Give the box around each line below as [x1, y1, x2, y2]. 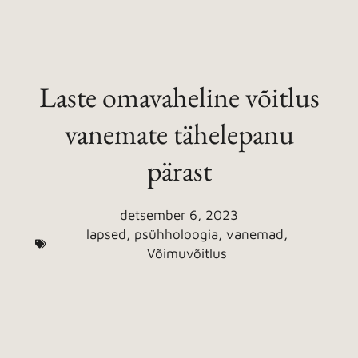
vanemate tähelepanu [64, 115, 294, 153]
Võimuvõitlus [146, 245, 227, 262]
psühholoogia [133, 226, 218, 243]
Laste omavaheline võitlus [38, 78, 320, 117]
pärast [146, 152, 212, 190]
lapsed [86, 226, 126, 243]
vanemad [225, 226, 284, 243]
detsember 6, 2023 [120, 207, 238, 224]
